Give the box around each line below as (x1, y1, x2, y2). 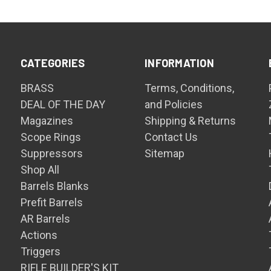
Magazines (21, 114, 74, 127)
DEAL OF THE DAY (21, 98, 106, 111)
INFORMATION (145, 56, 214, 70)
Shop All (21, 163, 60, 176)
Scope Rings (21, 131, 82, 143)
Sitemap (145, 147, 185, 160)
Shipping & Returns (145, 114, 237, 127)
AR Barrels (21, 212, 71, 225)
